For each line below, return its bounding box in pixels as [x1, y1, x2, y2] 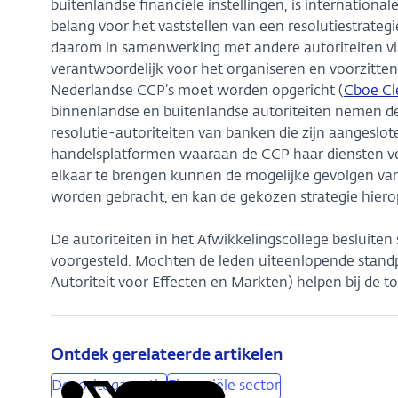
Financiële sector [167, 379, 280, 394]
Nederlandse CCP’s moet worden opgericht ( [50, 84, 344, 99]
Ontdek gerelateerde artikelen [50, 347, 283, 364]
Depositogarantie [51, 379, 166, 394]
